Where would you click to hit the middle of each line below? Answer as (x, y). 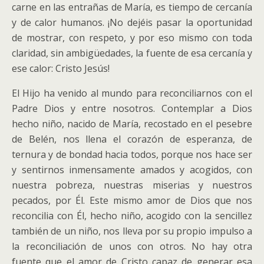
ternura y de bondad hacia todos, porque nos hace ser (132, 154)
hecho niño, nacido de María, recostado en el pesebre (132, 124)
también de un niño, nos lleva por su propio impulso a (132, 231)
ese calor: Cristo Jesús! (61, 68)
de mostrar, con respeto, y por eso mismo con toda (132, 38)
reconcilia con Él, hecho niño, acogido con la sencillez (132, 216)
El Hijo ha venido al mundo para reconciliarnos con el (132, 93)
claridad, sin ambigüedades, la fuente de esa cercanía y (132, 53)
